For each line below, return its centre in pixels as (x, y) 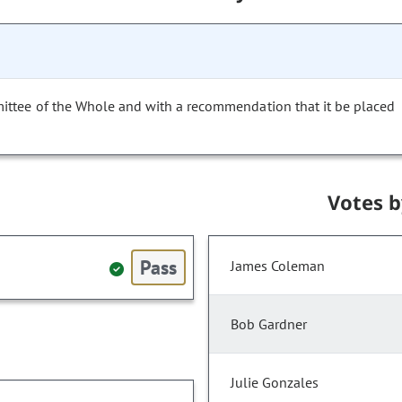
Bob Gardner (269, 324)
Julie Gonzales (275, 383)
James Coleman (278, 266)
